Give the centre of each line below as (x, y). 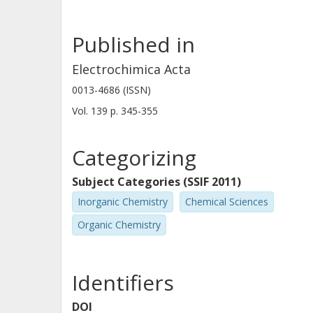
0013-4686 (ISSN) (111, 90)
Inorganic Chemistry (123, 202)
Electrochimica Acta (131, 69)
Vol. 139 (91, 111)
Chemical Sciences (227, 202)
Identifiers (123, 282)
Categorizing (134, 158)
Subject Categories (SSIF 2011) (156, 182)
